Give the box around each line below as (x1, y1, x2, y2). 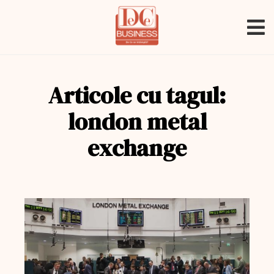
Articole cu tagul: (48, 80, 226, 111)
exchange (87, 132, 187, 164)
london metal (67, 106, 207, 138)
